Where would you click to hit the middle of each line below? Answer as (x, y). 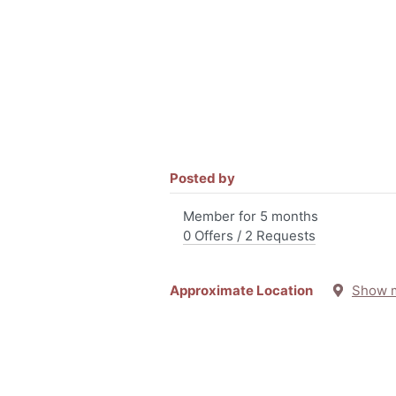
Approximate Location (251, 290)
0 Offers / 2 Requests (249, 236)
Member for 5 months (251, 216)
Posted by (202, 178)
